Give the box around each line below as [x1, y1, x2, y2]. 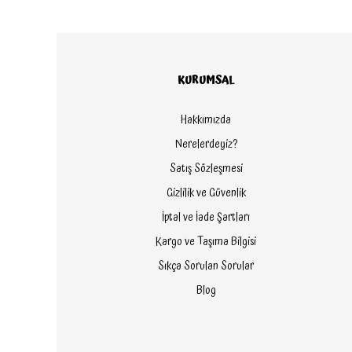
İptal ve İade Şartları [162, 209, 250, 226]
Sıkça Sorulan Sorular [158, 258, 254, 275]
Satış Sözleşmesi [169, 160, 243, 178]
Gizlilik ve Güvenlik [166, 185, 246, 202]
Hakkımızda [181, 112, 231, 129]
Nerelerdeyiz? [174, 136, 237, 153]
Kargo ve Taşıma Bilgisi [156, 233, 256, 251]
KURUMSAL [177, 71, 235, 89]
